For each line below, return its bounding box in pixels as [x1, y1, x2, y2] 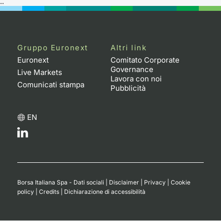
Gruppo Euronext [17, 42, 88, 52]
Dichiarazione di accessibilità [64, 187, 146, 195]
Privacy [144, 178, 166, 186]
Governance [110, 64, 153, 74]
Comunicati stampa [17, 79, 84, 89]
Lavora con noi [110, 74, 162, 83]
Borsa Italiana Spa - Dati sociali [17, 178, 104, 186]
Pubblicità [110, 83, 146, 93]
